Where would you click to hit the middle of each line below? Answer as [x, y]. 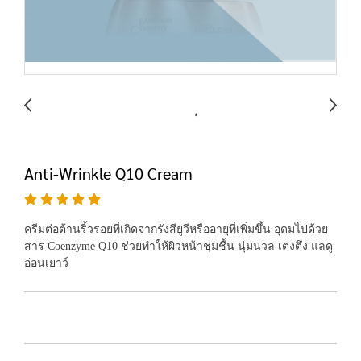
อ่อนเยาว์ [46, 263]
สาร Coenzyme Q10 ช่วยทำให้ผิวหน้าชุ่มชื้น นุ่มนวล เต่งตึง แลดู [178, 246]
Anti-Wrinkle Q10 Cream [108, 173]
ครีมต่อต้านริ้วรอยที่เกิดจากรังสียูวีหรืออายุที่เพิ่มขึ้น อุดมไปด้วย [176, 229]
